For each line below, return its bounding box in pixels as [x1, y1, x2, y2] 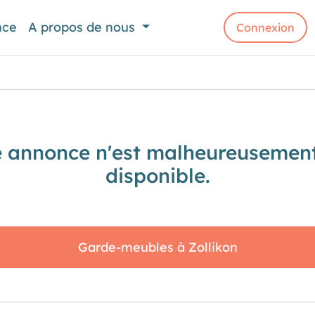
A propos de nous [28, 19, 139, 35]
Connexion [236, 20, 295, 34]
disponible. [105, 163, 210, 188]
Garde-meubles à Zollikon [77, 239, 238, 255]
